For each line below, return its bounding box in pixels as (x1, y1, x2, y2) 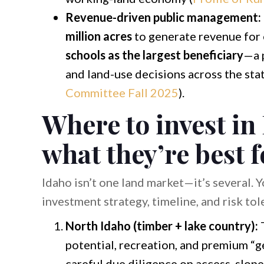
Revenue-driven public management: (65, 9, 261, 24)
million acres (65, 28, 132, 43)
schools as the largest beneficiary (65, 47, 243, 62)
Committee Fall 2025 (65, 85, 179, 100)
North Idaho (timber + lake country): (65, 218, 258, 233)
